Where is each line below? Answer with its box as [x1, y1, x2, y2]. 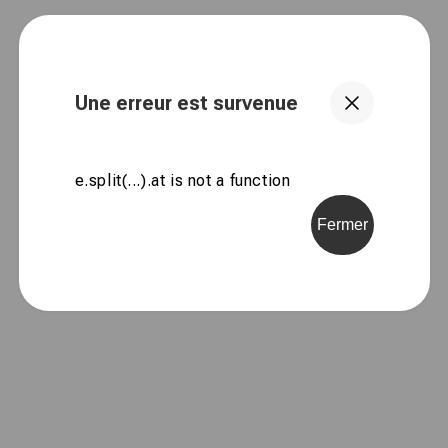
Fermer [316, 215, 368, 233]
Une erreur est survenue [74, 91, 298, 115]
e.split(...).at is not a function [74, 170, 291, 190]
